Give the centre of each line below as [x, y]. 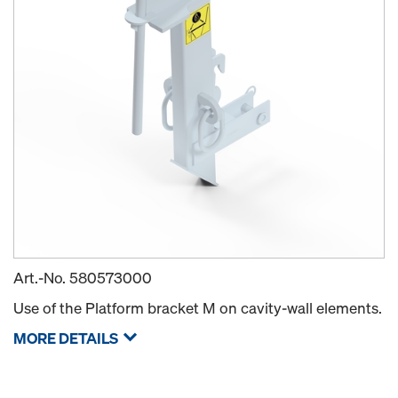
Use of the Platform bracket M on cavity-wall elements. [198, 308]
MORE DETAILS [66, 338]
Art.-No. [41, 278]
